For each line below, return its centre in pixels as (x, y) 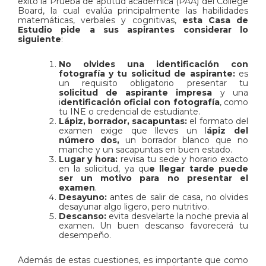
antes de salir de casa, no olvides (179, 197)
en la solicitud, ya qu (104, 168)
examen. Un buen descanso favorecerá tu (153, 225)
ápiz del (228, 130)
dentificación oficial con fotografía (140, 102)
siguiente (39, 39)
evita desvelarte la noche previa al (177, 216)
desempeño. (85, 235)
